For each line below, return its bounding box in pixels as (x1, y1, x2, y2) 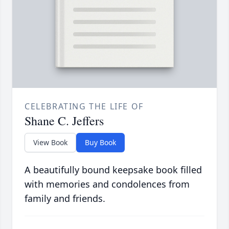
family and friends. (25, 192, 105, 205)
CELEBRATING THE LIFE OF (25, 101, 144, 112)
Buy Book (85, 138, 116, 148)
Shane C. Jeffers (25, 112, 104, 129)
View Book (33, 138, 67, 148)
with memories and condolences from (25, 178, 190, 191)
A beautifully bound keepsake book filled (25, 164, 202, 176)
